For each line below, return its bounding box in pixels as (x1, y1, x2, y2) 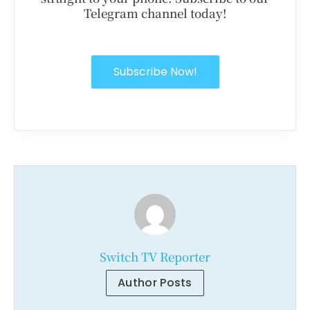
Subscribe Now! (113, 64, 197, 80)
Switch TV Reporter (100, 248, 210, 266)
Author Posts (118, 275, 192, 291)
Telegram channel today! (84, 4, 226, 22)
